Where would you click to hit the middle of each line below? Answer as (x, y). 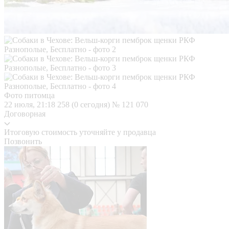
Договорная (25, 113)
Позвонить (23, 141)
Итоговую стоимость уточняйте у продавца (80, 132)
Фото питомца (29, 95)
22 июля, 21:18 (31, 104)
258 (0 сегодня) (85, 104)
